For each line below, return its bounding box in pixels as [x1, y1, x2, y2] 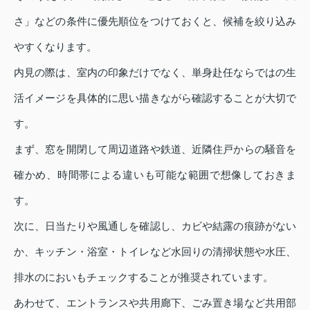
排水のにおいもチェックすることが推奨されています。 [14, 271, 273, 284]
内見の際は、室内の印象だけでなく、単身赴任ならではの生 [14, 66, 296, 79]
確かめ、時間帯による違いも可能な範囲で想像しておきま [14, 169, 296, 181]
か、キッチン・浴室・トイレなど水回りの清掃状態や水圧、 [14, 246, 296, 258]
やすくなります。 [14, 41, 97, 53]
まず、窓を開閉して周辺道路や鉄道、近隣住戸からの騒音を [14, 143, 296, 156]
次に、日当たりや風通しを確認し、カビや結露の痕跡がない [14, 220, 296, 232]
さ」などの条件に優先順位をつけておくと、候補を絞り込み [14, 15, 296, 28]
